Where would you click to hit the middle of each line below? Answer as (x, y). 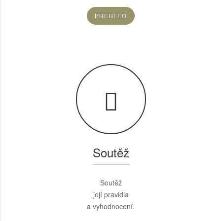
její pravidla (111, 194)
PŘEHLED (111, 15)
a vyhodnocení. (111, 206)
